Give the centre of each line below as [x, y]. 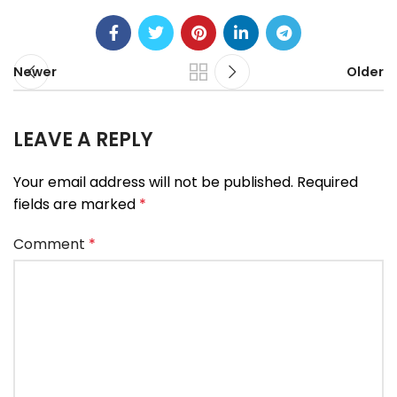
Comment [51, 245]
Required [327, 183]
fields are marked [76, 205]
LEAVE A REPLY [83, 140]
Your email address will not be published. [153, 183]
